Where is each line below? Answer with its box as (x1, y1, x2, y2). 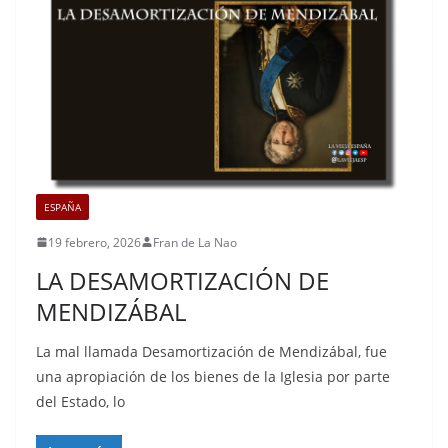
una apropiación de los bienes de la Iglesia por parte (36, 366, 390, 386)
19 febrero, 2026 (48, 233, 141, 251)
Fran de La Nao (153, 233, 237, 251)
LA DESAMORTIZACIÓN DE (36, 263, 329, 297)
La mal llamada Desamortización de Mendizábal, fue (36, 341, 387, 361)
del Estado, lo (36, 391, 125, 411)
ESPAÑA (44, 199, 81, 214)
